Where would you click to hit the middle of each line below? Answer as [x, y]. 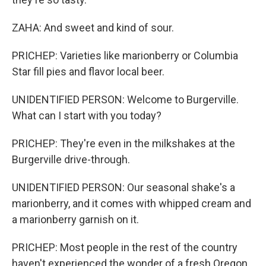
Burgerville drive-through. [71, 159]
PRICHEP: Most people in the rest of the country [125, 247]
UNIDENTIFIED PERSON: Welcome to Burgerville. [125, 99]
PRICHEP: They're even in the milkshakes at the [123, 143]
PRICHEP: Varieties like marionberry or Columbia [125, 56]
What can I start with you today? [87, 115]
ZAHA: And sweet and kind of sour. [93, 28]
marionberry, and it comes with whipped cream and [132, 203]
